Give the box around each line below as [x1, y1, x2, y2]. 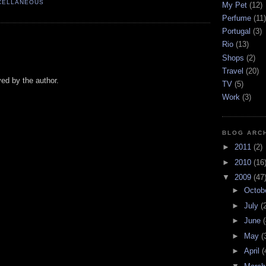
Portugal [222, 27, 251, 36]
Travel [222, 66, 243, 75]
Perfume [222, 13, 251, 23]
